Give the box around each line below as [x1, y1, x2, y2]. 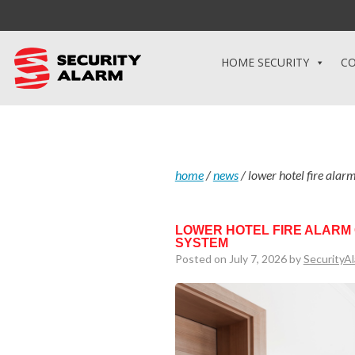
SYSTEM [174, 236, 228, 250]
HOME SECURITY [221, 55, 309, 70]
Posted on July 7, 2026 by [174, 252, 303, 265]
